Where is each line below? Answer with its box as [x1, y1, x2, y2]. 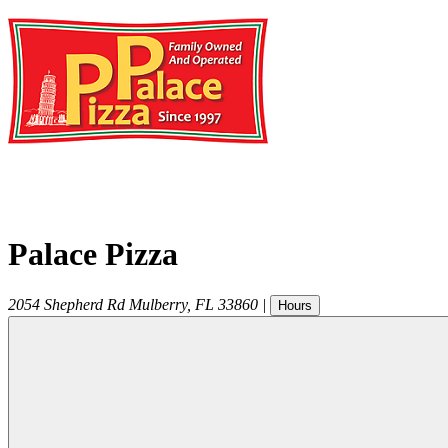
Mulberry [129, 295, 187, 313]
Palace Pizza [8, 236, 178, 273]
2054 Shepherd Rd [8, 295, 125, 313]
